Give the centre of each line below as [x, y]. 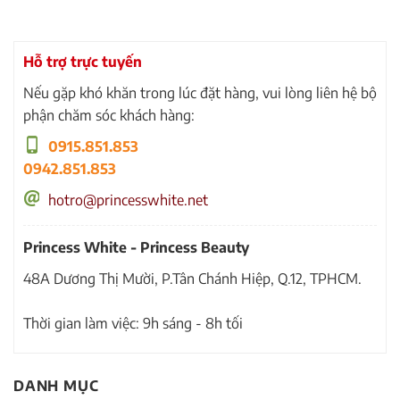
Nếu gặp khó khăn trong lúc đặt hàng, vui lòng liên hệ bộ [200, 93]
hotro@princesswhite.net [128, 200]
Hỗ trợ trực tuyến [83, 62]
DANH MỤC [56, 386]
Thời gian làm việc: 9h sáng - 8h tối [133, 324]
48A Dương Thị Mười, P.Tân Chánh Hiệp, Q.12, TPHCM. [192, 279]
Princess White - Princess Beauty [136, 248]
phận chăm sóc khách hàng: [109, 116]
